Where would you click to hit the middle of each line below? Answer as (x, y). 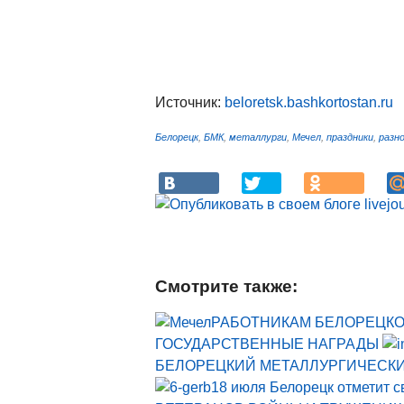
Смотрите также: (226, 287)
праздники (350, 138)
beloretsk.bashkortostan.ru (309, 103)
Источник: (190, 103)
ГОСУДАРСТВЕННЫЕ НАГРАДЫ (267, 344)
